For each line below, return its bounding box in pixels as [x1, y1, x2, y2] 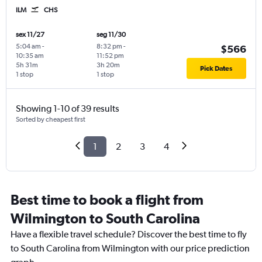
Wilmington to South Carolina [11, 210, 200, 227]
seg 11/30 [96, 30, 126, 39]
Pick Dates [200, 64, 233, 73]
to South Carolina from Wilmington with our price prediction [11, 243, 250, 254]
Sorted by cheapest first [16, 115, 85, 124]
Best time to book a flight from [11, 191, 204, 208]
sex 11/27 [16, 30, 44, 39]
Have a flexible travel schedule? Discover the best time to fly [11, 229, 247, 240]
